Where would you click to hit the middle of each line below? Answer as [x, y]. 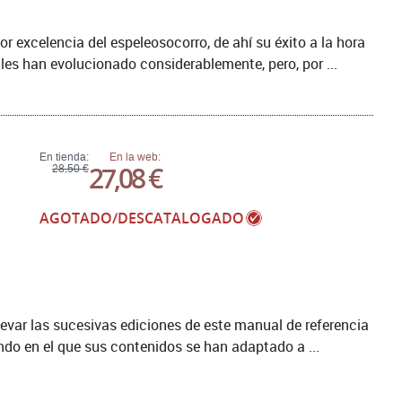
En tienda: [64, 157]
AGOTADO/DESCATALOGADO [142, 218]
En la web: [135, 157]
